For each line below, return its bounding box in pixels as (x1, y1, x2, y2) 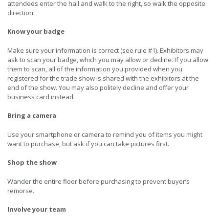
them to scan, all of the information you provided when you (7, 64, 182, 73)
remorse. (7, 186, 34, 195)
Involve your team (7, 205, 66, 214)
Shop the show (7, 158, 57, 167)
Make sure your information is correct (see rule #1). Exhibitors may (7, 45, 203, 55)
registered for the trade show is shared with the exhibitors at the (7, 73, 199, 83)
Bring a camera (7, 111, 56, 120)
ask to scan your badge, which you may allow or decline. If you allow (7, 55, 208, 64)
